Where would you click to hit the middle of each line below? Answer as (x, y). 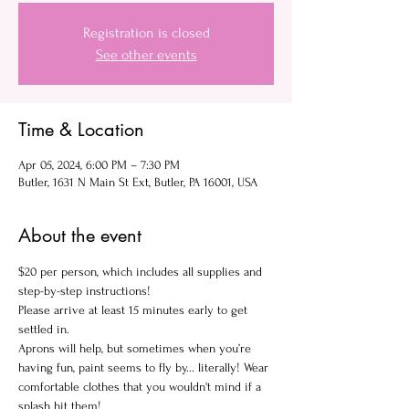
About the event (80, 236)
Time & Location (81, 130)
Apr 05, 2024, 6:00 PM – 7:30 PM (99, 165)
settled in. (44, 329)
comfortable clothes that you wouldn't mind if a (142, 387)
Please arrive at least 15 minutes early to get (135, 310)
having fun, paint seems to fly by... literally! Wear (145, 367)
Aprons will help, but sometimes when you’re (136, 348)
